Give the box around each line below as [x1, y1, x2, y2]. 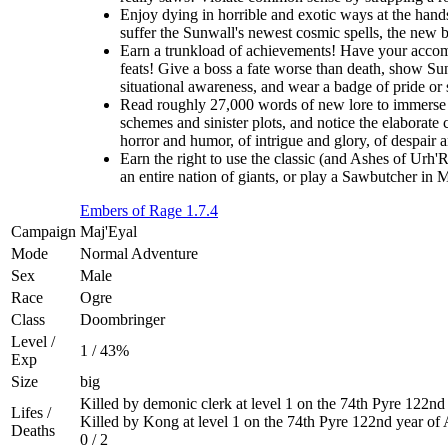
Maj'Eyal [80, 223, 137, 241]
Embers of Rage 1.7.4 [80, 201, 218, 219]
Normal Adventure [80, 245, 198, 263]
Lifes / [11, 404, 51, 422]
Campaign [11, 223, 76, 241]
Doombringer [80, 311, 165, 329]
